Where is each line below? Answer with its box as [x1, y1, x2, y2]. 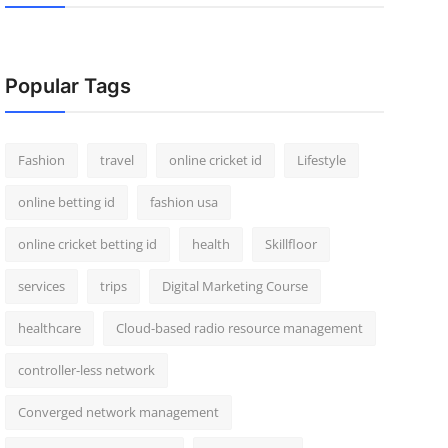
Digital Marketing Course [161, 277, 308, 295]
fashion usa [149, 193, 218, 211]
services [17, 277, 65, 295]
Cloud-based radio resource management [115, 319, 363, 337]
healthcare [17, 319, 81, 337]
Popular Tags [4, 74, 131, 98]
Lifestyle [296, 151, 346, 169]
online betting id [17, 193, 115, 211]
